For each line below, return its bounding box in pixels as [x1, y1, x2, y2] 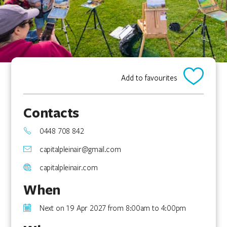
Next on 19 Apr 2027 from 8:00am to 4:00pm [40, 203, 186, 213]
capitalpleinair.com [40, 162, 98, 172]
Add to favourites [121, 72, 177, 83]
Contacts [23, 103, 79, 122]
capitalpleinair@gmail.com [40, 144, 121, 154]
